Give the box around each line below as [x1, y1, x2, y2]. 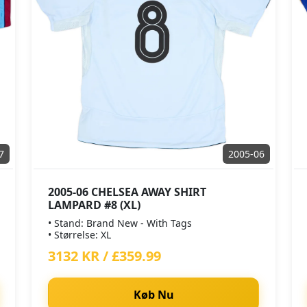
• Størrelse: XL [48, 228, 111, 241]
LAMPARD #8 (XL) [48, 197, 140, 212]
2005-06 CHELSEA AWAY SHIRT [48, 184, 206, 199]
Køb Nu [133, 287, 174, 302]
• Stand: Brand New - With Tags [48, 217, 192, 230]
